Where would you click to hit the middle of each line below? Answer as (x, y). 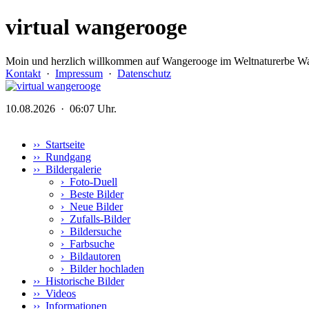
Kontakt (23, 73)
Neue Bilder (93, 207)
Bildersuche (93, 232)
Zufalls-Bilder (97, 219)
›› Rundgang (62, 157)
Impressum (79, 73)
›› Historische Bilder (79, 281)
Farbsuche (89, 244)
